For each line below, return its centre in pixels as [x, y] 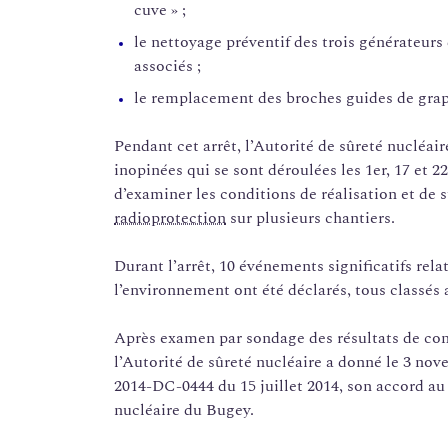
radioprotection [170, 218]
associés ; [167, 66]
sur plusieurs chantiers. [310, 218]
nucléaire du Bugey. [184, 410]
